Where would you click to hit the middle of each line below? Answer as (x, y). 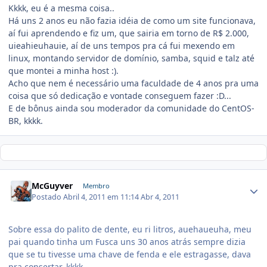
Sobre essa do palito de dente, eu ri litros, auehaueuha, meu (130, 229)
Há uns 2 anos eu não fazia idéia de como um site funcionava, (132, 21)
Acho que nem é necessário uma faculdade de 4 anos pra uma (133, 83)
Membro (96, 186)
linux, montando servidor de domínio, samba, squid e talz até (131, 58)
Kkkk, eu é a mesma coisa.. (61, 8)
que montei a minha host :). (63, 71)
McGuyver (52, 186)
